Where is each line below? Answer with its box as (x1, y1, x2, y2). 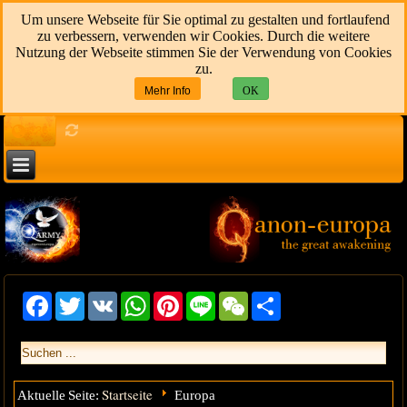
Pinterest (183, 299, 233, 313)
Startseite (102, 385, 154, 404)
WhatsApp (150, 299, 208, 313)
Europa (174, 388, 215, 403)
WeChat (248, 299, 292, 313)
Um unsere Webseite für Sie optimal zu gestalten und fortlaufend (17, 12, 390, 27)
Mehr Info (144, 84, 191, 97)
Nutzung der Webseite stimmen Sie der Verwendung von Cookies (15, 45, 392, 60)
